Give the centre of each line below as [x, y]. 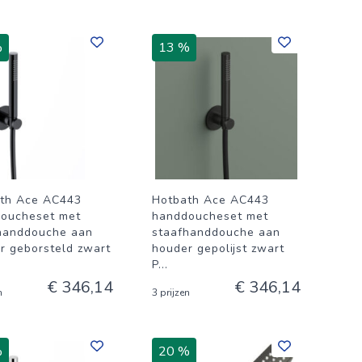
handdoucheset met [210, 216]
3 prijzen [171, 293]
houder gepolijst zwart [218, 248]
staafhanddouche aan [216, 232]
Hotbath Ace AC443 [210, 200]
